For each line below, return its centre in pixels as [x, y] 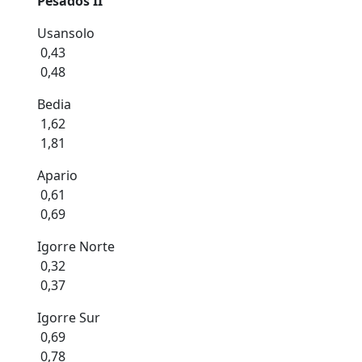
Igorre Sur [69, 318]
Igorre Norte [76, 246]
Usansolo [66, 33]
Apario [57, 175]
